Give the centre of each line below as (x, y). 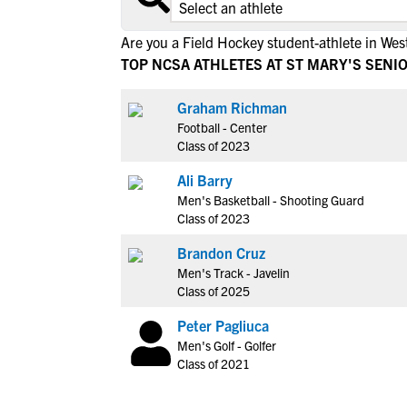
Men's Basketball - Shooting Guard (271, 200)
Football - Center (222, 127)
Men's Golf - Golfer (227, 345)
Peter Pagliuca (223, 325)
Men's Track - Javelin (233, 273)
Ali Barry (205, 180)
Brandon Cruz (221, 253)
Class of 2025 (213, 291)
